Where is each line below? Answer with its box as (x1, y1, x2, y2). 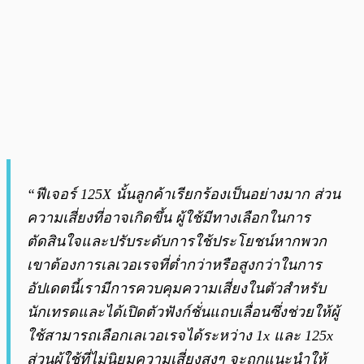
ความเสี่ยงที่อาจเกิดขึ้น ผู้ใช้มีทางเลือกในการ (27, 210, 310, 227)
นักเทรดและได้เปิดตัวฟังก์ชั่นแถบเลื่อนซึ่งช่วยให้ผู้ (27, 304, 340, 321)
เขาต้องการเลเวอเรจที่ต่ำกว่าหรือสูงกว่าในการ (27, 257, 322, 274)
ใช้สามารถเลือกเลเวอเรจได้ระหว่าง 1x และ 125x (27, 327, 333, 344)
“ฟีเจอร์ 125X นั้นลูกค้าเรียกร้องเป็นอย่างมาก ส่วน (27, 186, 340, 203)
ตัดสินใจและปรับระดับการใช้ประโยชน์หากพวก (27, 233, 327, 250)
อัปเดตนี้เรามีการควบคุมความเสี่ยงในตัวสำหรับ (27, 280, 326, 297)
